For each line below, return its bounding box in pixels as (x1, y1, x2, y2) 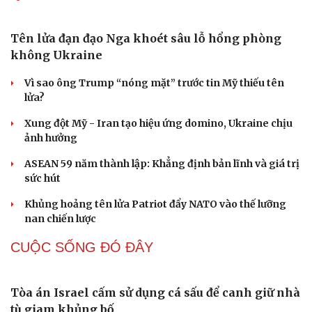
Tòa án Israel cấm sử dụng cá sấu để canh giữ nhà (10, 286, 300, 300)
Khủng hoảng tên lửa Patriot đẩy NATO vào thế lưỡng (24, 198, 286, 211)
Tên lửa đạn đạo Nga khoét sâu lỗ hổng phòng (10, 31, 281, 46)
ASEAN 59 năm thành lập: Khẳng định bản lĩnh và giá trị (24, 157, 299, 171)
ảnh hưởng (24, 132, 77, 145)
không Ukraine (10, 48, 102, 63)
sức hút (24, 172, 61, 185)
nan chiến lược (24, 212, 96, 226)
